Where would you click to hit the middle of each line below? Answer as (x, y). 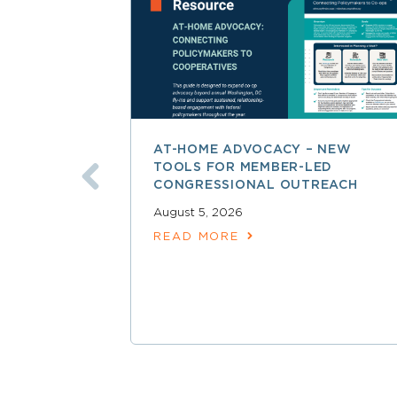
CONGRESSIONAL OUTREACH (256, 185)
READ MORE (197, 237)
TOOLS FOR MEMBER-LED (243, 167)
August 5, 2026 (198, 213)
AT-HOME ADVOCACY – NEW (253, 149)
